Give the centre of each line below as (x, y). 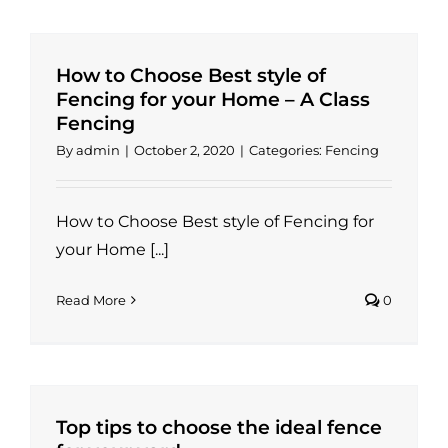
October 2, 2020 (184, 150)
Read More (90, 300)
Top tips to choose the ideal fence (218, 428)
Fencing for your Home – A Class (212, 100)
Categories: (286, 150)
